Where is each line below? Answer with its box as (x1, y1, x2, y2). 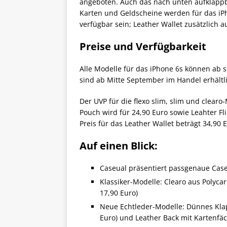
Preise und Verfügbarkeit (80, 40, 206, 54)
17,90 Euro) (100, 188, 138, 198)
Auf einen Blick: (80, 139, 158, 153)
